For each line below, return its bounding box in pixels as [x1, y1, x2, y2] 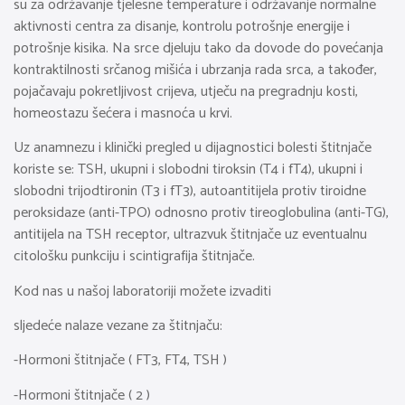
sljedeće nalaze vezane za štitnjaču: [14, 313, 222, 338]
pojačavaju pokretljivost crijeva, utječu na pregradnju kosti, [14, 79, 358, 104]
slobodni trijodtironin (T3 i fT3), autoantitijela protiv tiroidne [14, 179, 366, 204]
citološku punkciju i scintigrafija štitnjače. [14, 244, 255, 269]
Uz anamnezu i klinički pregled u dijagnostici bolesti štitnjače [14, 136, 372, 161]
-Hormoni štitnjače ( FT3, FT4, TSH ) [14, 348, 227, 373]
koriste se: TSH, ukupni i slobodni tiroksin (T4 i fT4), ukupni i [14, 157, 363, 183]
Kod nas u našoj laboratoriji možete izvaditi [14, 278, 271, 304]
